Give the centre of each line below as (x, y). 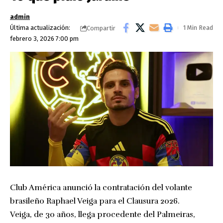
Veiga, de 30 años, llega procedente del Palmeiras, (103, 214)
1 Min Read (198, 28)
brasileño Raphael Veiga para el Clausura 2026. (95, 201)
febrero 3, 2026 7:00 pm (44, 39)
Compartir (101, 28)
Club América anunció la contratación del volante (101, 187)
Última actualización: (40, 28)
